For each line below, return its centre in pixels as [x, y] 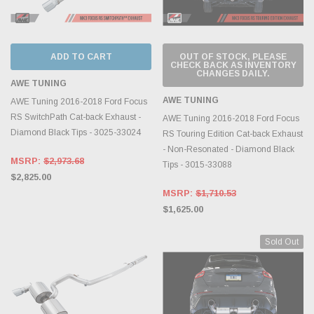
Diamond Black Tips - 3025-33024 [76, 132]
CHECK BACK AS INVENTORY [233, 65]
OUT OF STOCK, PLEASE [233, 56]
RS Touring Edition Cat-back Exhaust [233, 134]
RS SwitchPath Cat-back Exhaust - [76, 117]
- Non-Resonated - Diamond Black [228, 149]
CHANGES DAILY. [233, 73]
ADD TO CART [81, 56]
